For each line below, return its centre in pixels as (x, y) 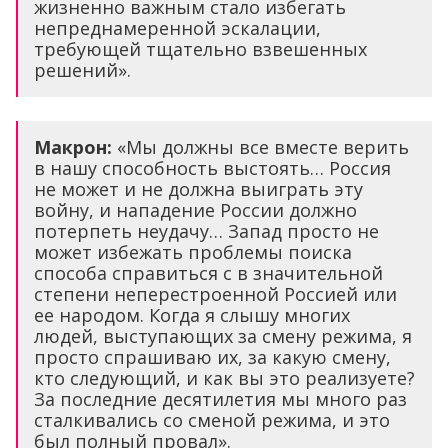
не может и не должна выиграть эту (198, 188)
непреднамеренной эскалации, (177, 27)
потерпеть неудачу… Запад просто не (206, 230)
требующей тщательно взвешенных (200, 48)
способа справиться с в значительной (208, 272)
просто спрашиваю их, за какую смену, (212, 356)
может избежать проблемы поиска (193, 251)
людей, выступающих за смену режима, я (223, 335)
